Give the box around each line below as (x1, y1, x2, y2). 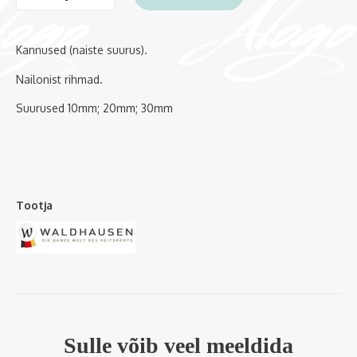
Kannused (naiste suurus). (16, 43, 147, 57)
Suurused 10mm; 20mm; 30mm (16, 101, 173, 116)
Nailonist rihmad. (16, 72, 103, 86)
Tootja (16, 198, 53, 213)
